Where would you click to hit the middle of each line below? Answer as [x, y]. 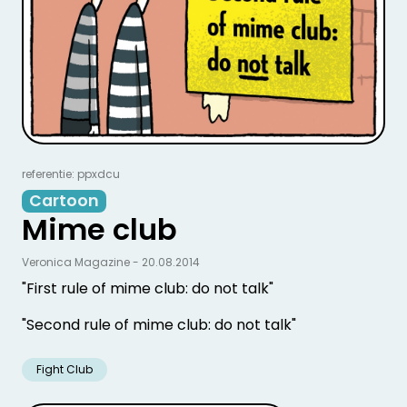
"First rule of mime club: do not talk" [148, 288]
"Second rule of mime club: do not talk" [159, 324]
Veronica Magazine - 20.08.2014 [111, 262]
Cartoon [64, 200]
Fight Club [65, 369]
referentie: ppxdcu [71, 174]
